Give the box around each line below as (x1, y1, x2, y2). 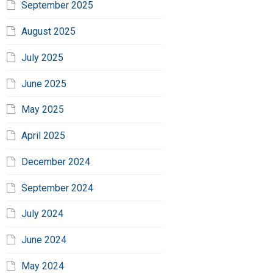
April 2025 (21, 130, 66, 142)
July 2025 (21, 51, 64, 63)
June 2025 (21, 77, 67, 90)
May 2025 (21, 104, 65, 116)
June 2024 (21, 234, 67, 246)
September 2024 (21, 182, 94, 194)
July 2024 (21, 208, 64, 220)
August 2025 (21, 25, 76, 37)
